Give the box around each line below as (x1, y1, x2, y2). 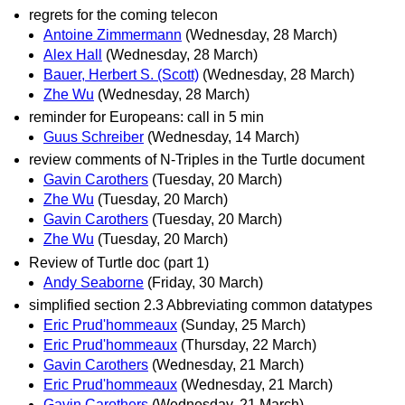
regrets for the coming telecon (29, 7, 218, 23)
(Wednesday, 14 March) (147, 129, 299, 146)
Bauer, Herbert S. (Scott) (43, 67, 199, 82)
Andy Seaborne (43, 274, 144, 290)
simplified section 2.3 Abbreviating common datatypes (29, 297, 372, 313)
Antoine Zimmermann (43, 27, 182, 42)
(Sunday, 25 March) (181, 316, 306, 333)
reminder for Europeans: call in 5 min (29, 109, 264, 126)
